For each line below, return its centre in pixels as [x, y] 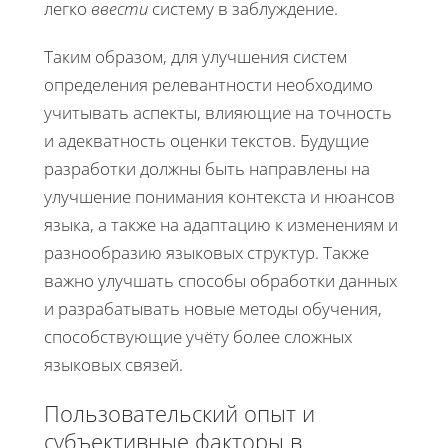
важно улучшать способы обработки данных [220, 280]
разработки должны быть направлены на [207, 168]
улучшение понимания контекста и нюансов [219, 196]
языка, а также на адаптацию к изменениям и [221, 224]
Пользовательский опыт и [179, 412]
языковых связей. [113, 364]
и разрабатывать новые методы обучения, [213, 308]
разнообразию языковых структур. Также [206, 252]
